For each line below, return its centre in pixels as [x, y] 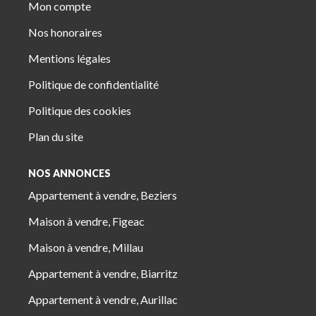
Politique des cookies [80, 110]
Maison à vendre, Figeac [86, 221]
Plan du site [56, 136]
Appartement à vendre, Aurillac [103, 300]
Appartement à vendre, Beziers [103, 195]
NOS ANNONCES [69, 173]
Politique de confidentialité [93, 84]
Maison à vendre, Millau [86, 248]
